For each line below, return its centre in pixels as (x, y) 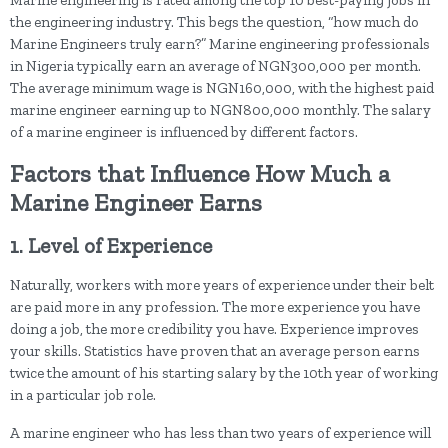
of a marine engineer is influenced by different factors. (184, 132)
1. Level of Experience (111, 246)
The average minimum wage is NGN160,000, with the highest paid (222, 88)
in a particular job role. (83, 395)
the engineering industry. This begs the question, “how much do (214, 22)
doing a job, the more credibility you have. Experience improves (214, 329)
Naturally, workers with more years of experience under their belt (222, 285)
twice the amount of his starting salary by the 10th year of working (224, 373)
